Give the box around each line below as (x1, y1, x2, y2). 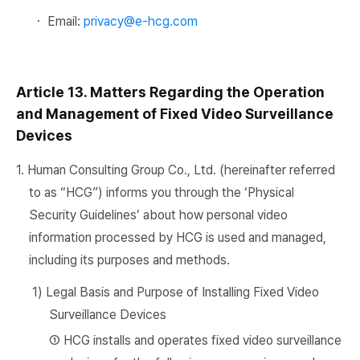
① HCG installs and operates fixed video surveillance (48, 333, 342, 348)
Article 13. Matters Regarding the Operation (16, 84, 325, 100)
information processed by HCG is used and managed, (29, 230, 326, 245)
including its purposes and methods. (29, 252, 230, 268)
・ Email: (32, 14, 84, 29)
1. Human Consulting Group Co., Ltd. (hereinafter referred (16, 162, 335, 178)
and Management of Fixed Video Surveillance (16, 105, 333, 122)
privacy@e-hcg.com (84, 14, 198, 29)
